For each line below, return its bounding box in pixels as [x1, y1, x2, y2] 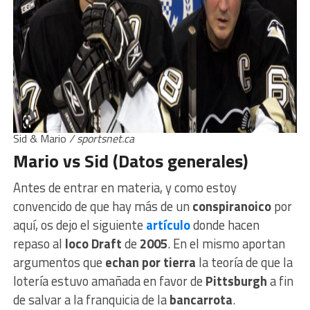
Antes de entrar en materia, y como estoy [12, 178, 237, 198]
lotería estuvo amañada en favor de [12, 271, 206, 291]
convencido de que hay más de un [12, 197, 192, 217]
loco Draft [64, 234, 122, 254]
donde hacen [192, 215, 259, 235]
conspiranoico [192, 197, 274, 217]
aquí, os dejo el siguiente [12, 215, 146, 235]
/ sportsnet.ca [69, 130, 134, 147]
